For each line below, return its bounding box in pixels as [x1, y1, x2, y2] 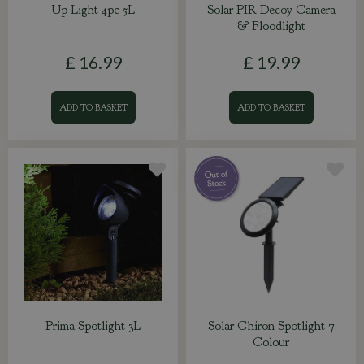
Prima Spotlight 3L [45, 317, 141, 334]
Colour [253, 333, 289, 350]
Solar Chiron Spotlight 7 [207, 317, 335, 334]
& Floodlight [236, 17, 305, 34]
